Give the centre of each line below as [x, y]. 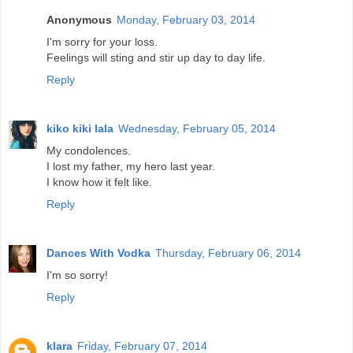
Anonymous [79, 20]
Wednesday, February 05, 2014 [197, 129]
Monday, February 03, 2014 [186, 20]
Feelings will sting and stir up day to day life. [156, 58]
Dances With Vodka [98, 253]
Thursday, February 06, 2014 [228, 253]
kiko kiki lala [80, 129]
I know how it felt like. [99, 182]
